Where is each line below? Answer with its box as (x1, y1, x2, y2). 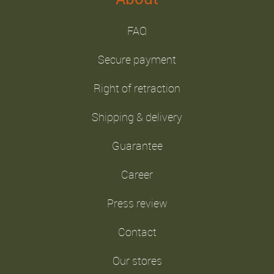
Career (121, 167, 153, 182)
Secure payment (98, 52, 176, 67)
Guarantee (111, 138, 163, 154)
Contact (117, 224, 157, 240)
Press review (106, 196, 168, 211)
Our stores (112, 253, 162, 268)
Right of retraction (94, 81, 180, 96)
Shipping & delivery (92, 109, 182, 125)
